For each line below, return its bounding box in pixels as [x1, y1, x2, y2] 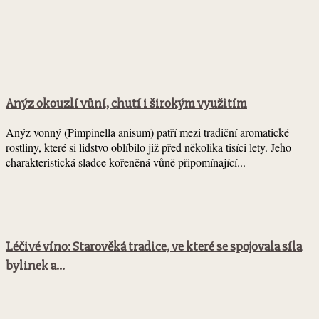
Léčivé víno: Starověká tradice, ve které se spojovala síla [6, 239, 302, 256]
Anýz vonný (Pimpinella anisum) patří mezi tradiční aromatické [6, 125, 289, 140]
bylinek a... [6, 258, 65, 275]
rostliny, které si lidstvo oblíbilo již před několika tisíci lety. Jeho [6, 140, 291, 155]
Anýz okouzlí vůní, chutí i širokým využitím [6, 95, 247, 112]
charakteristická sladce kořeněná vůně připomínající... [6, 155, 246, 170]
